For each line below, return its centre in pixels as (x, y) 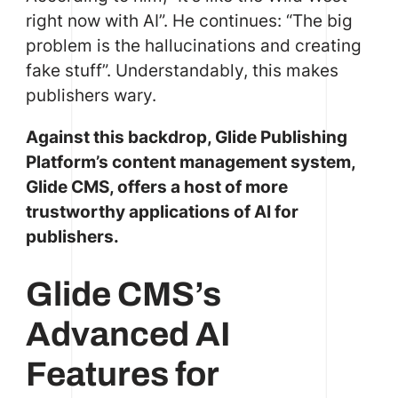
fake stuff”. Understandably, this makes (182, 71)
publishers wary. (91, 96)
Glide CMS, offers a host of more (156, 187)
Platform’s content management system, (190, 162)
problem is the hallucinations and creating (193, 46)
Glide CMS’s (123, 294)
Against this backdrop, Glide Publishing (186, 137)
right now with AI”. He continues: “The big (189, 21)
